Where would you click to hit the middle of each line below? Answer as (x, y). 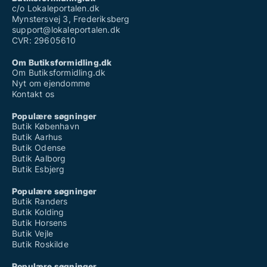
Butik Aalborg (39, 159)
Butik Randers (40, 201)
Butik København (46, 126)
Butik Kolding (38, 212)
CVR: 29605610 (44, 41)
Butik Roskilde (40, 244)
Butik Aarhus (37, 137)
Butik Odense (39, 148)
